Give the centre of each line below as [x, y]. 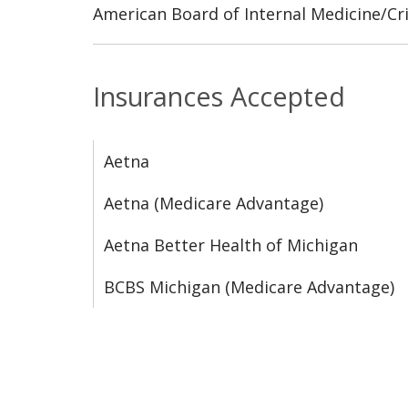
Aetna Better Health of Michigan [231, 245]
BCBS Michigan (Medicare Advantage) [249, 286]
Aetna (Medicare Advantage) [214, 203]
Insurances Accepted [219, 96]
